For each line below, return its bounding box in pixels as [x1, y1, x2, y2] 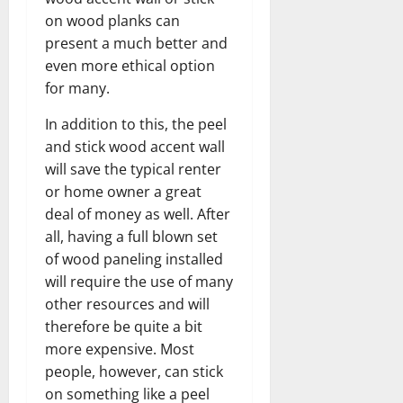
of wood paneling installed [45, 248, 223, 269]
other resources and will [45, 293, 210, 314]
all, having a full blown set [45, 226, 218, 246]
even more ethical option [45, 55, 215, 76]
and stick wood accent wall [45, 136, 225, 157]
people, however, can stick [45, 361, 223, 381]
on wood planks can [45, 10, 180, 31]
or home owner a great [45, 181, 201, 201]
